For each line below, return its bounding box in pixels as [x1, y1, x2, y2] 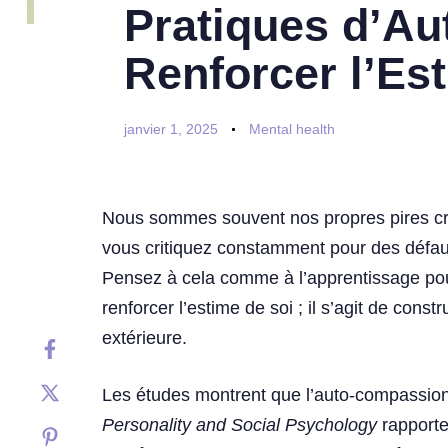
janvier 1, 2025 [123, 121, 218, 138]
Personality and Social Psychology [102, 415, 377, 436]
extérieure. [102, 328, 187, 349]
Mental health [248, 121, 335, 138]
